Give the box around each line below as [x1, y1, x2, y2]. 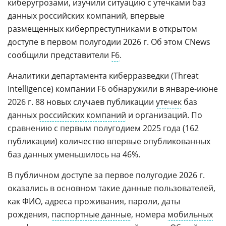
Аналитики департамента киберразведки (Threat [8, 70, 199, 81]
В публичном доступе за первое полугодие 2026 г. [8, 169, 205, 181]
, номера [131, 209, 167, 220]
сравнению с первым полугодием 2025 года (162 [8, 123, 199, 134]
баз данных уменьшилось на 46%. [8, 149, 140, 160]
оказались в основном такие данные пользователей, [8, 183, 215, 194]
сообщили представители [8, 49, 111, 61]
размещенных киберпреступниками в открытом [8, 23, 197, 34]
